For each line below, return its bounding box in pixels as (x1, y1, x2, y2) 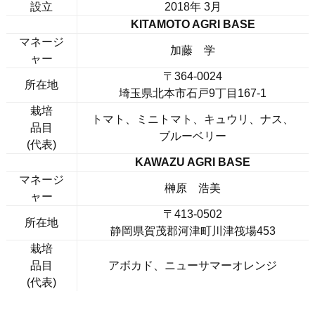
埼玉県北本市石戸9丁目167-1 (119, 87, 267, 100)
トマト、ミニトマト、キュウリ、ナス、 (91, 113, 295, 126)
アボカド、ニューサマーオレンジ (108, 259, 278, 272)
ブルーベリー (159, 130, 227, 143)
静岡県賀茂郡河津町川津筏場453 (110, 225, 276, 238)
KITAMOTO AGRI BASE (130, 18, 255, 31)
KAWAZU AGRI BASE (135, 156, 251, 169)
